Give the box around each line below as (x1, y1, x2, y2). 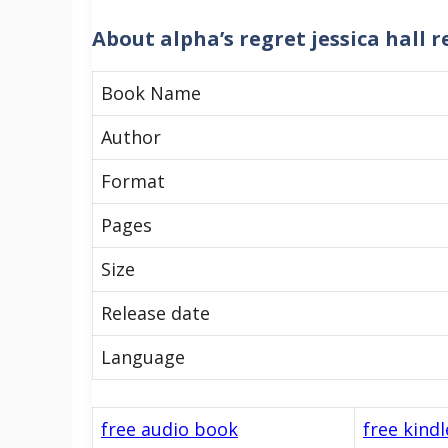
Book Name (101, 80, 201, 105)
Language (101, 344, 185, 369)
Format (101, 168, 165, 193)
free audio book (101, 416, 238, 441)
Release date (101, 300, 210, 325)
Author (101, 124, 161, 149)
